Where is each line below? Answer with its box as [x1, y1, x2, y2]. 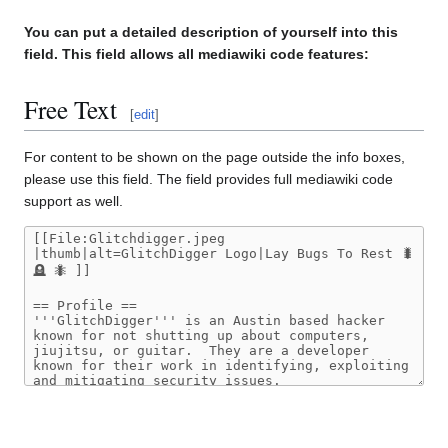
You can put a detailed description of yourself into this [24, 24, 398, 41]
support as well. [24, 193, 123, 210]
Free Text [24, 91, 117, 126]
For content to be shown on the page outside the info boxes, [24, 149, 405, 166]
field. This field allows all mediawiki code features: [24, 46, 369, 63]
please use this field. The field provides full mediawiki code [24, 171, 393, 188]
